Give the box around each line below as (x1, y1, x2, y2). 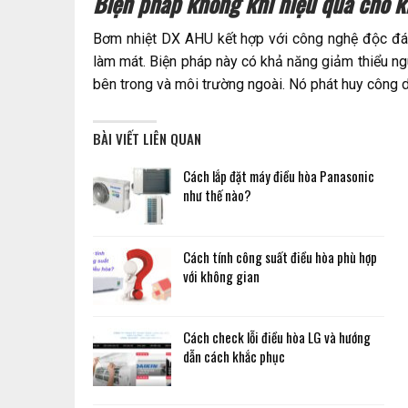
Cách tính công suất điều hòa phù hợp (183, 246, 377, 267)
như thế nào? (183, 185, 251, 206)
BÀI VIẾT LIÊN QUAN (93, 128, 201, 149)
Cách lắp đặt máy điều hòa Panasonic (183, 166, 374, 187)
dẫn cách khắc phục (183, 346, 285, 367)
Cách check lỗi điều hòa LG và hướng (183, 327, 371, 348)
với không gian (183, 265, 260, 286)
